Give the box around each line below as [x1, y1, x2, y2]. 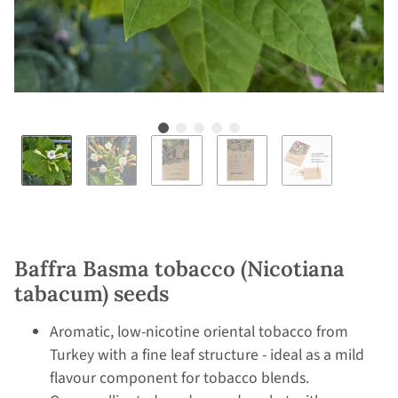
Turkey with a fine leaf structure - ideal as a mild [50, 344, 364, 367]
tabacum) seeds [14, 280, 169, 308]
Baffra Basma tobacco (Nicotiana [14, 255, 345, 283]
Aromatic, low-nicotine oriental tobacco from [50, 321, 348, 344]
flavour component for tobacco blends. [50, 367, 309, 390]
